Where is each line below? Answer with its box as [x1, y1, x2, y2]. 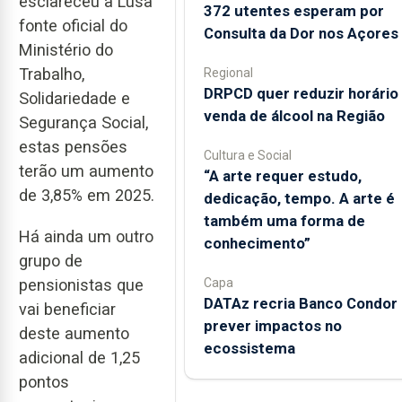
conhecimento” [203, 233, 310, 252]
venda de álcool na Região [203, 106, 385, 125]
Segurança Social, [19, 112, 148, 132]
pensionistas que [19, 275, 144, 295]
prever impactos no [203, 316, 342, 335]
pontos [19, 372, 69, 392]
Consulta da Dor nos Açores [203, 23, 398, 42]
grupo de [19, 251, 83, 271]
